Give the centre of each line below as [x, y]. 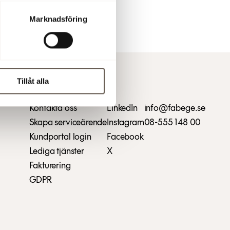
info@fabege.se [175, 109]
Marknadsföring [58, 19]
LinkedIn [122, 109]
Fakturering [50, 166]
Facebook [125, 137]
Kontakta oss [53, 109]
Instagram [126, 123]
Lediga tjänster [56, 152]
